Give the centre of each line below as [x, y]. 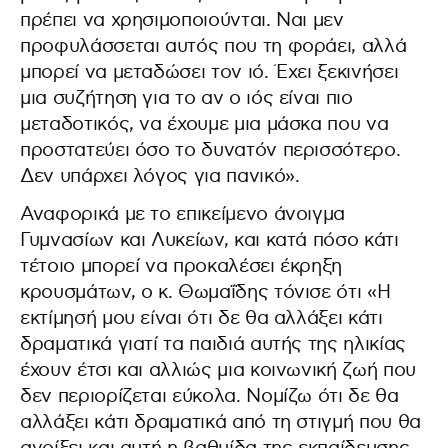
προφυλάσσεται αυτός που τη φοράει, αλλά [213, 46]
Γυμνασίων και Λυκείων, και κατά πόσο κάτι [209, 240]
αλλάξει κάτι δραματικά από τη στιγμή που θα [220, 422]
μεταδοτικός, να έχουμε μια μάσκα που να [204, 124]
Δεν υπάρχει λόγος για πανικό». [160, 176]
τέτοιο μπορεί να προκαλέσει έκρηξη [181, 266]
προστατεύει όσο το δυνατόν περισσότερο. [210, 150]
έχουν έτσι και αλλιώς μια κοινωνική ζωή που [218, 370]
